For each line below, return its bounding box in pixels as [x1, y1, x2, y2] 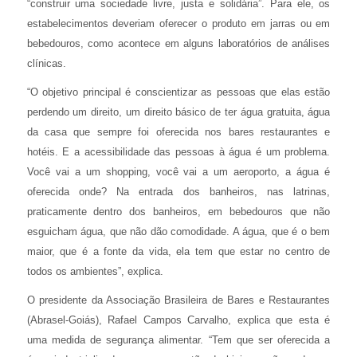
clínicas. [26, 57, 66, 69]
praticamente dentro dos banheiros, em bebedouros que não [26, 205, 331, 218]
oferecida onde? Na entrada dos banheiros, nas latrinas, [26, 185, 331, 198]
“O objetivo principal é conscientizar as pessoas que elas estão [26, 85, 331, 98]
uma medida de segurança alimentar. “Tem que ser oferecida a [26, 334, 331, 346]
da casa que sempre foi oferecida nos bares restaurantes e [26, 125, 331, 138]
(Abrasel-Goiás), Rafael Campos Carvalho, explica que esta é [26, 314, 331, 326]
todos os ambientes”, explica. [26, 265, 163, 277]
